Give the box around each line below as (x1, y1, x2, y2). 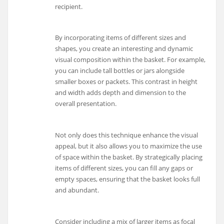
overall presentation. (55, 99, 117, 108)
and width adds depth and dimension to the (55, 88, 186, 97)
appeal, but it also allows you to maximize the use (55, 141, 202, 151)
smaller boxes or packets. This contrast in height (55, 77, 198, 86)
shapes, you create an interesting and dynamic (55, 44, 193, 53)
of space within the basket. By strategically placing (55, 152, 203, 162)
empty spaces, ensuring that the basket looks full (55, 174, 200, 184)
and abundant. (55, 185, 99, 195)
